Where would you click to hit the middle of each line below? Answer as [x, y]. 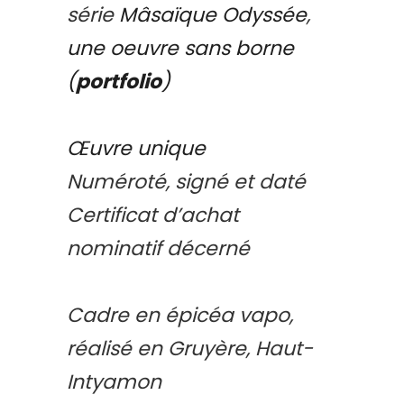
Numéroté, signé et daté [186, 182]
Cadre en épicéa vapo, [180, 315]
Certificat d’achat [153, 215]
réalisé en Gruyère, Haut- [190, 349]
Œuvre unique [136, 148]
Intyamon [114, 382]
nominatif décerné [158, 248]
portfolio [119, 82]
